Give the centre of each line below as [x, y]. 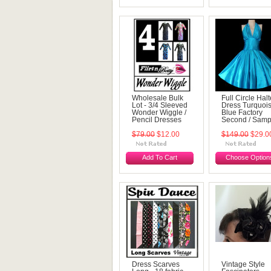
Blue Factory [242, 113]
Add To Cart [160, 157]
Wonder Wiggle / [159, 113]
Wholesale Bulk [158, 98]
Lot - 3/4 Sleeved [160, 105]
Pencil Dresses [157, 120]
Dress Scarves [156, 264]
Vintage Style [243, 264]
